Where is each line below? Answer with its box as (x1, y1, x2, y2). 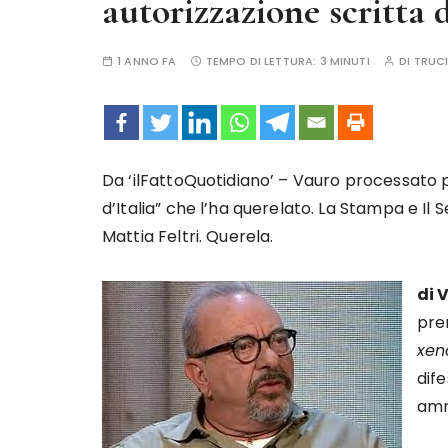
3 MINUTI (319, 53, 370, 69)
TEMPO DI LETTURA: (205, 53, 320, 69)
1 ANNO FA (117, 53, 177, 69)
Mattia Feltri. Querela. (102, 225, 274, 248)
